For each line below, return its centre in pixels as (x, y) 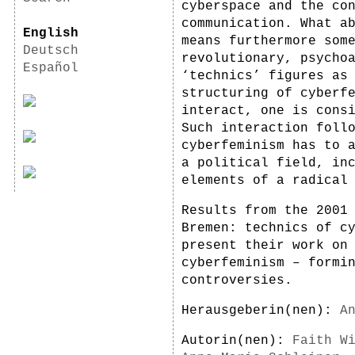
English (51, 33)
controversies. (237, 281)
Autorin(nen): (237, 341)
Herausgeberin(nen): (261, 311)
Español (51, 68)
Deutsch (51, 51)
